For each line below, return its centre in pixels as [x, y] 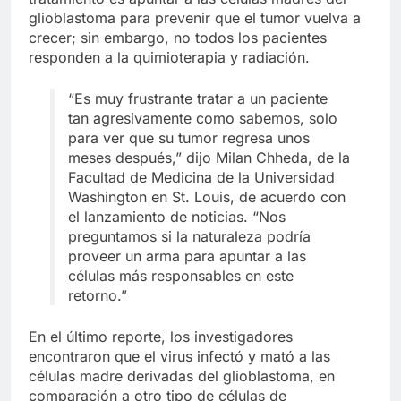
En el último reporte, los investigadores [161, 337]
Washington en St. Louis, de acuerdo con [207, 197]
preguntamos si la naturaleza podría [189, 237]
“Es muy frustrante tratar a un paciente [198, 99]
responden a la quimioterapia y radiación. [169, 58]
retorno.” [98, 296]
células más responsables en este [181, 276]
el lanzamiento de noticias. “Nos [177, 217]
